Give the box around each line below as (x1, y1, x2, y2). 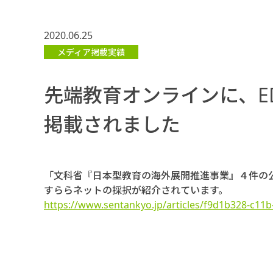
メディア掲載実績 (57, 46, 125, 58)
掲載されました (44, 111, 180, 137)
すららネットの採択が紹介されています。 (44, 183, 228, 197)
